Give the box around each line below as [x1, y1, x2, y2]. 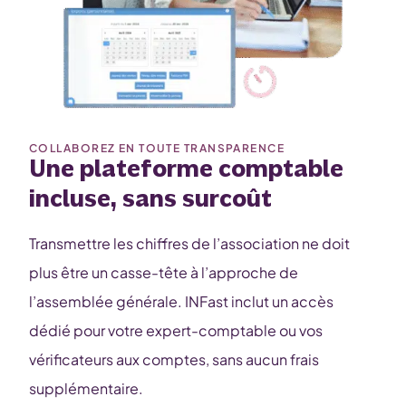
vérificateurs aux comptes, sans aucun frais [29, 350, 319, 369]
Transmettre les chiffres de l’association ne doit [29, 234, 350, 253]
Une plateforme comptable [29, 157, 343, 182]
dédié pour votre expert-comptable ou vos [29, 321, 323, 340]
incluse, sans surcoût [29, 187, 272, 212]
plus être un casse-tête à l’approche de [29, 263, 298, 282]
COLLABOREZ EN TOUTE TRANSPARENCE [29, 141, 285, 155]
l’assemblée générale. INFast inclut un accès [29, 292, 333, 311]
